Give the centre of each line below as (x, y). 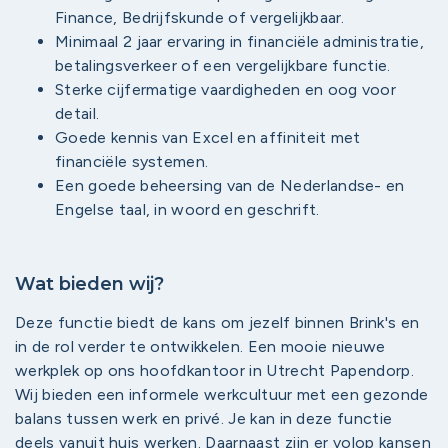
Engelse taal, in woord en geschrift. (189, 209)
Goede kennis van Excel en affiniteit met (208, 137)
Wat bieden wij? (89, 284)
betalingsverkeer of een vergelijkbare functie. (223, 65)
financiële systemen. (132, 161)
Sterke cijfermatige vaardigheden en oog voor (226, 89)
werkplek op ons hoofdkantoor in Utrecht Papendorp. (215, 370)
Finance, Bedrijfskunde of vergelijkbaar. (200, 17)
